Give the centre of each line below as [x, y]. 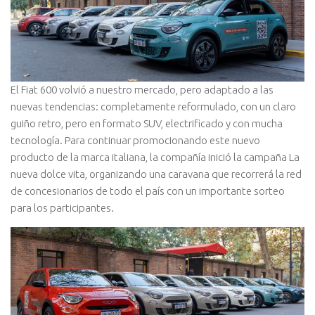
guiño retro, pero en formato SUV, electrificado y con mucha [147, 123]
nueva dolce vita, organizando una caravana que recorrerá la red [156, 174]
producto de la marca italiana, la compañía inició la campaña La [155, 157]
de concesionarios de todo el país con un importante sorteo [148, 191]
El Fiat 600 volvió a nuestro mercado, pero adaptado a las [142, 89]
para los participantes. [62, 207]
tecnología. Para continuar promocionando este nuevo [135, 140]
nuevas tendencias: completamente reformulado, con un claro [153, 106]
